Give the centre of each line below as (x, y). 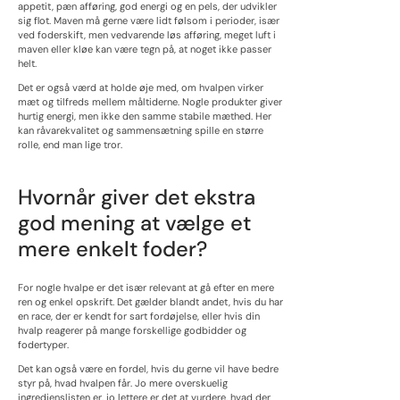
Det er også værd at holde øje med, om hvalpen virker (141, 88)
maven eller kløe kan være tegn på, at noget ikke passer (145, 50)
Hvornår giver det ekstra (137, 196)
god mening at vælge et (134, 222)
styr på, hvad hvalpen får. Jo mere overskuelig (123, 383)
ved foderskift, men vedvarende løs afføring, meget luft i (147, 35)
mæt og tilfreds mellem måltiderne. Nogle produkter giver (150, 102)
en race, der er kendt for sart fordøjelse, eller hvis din (139, 317)
